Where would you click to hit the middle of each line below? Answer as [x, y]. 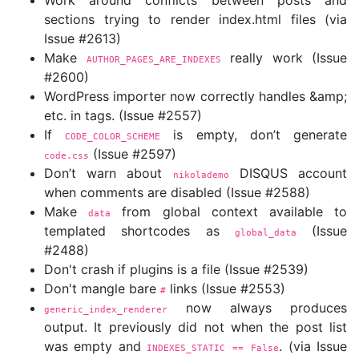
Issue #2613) [83, 38]
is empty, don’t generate [254, 135]
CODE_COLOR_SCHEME [113, 136]
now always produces [257, 308]
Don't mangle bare [102, 288]
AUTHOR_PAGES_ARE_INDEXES [153, 59]
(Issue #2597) [133, 154]
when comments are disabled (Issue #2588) [177, 192]
